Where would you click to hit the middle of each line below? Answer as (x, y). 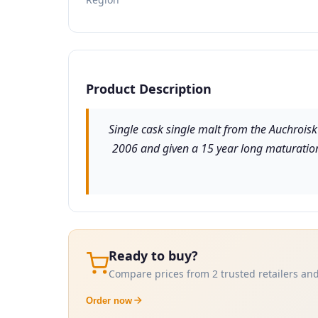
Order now (109, 300)
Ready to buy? (153, 255)
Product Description (149, 88)
